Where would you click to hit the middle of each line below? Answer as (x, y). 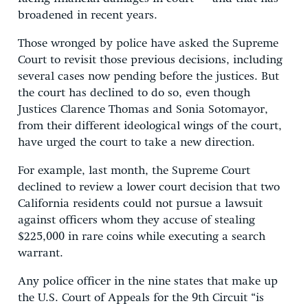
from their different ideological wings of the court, (150, 126)
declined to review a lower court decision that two (149, 187)
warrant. (41, 253)
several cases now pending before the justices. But (148, 76)
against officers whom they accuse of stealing (136, 220)
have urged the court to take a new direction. (136, 142)
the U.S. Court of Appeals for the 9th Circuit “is (141, 298)
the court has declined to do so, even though (134, 93)
